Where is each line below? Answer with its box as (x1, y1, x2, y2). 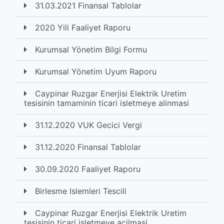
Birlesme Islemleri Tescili (35, 186, 126, 196)
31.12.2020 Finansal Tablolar (35, 142, 141, 152)
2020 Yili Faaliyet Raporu (35, 22, 130, 32)
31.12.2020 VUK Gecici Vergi (35, 120, 142, 130)
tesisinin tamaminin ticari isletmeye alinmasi (24, 98, 189, 108)
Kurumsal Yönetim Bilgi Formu (35, 44, 147, 54)
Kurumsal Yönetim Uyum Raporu (35, 66, 156, 76)
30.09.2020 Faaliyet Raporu (35, 164, 140, 174)
